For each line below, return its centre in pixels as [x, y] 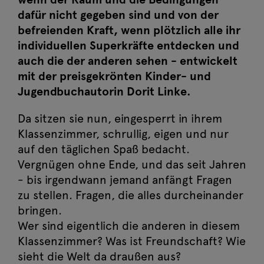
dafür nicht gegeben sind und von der [118, 15]
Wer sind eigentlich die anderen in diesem [129, 226]
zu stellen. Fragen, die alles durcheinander [131, 195]
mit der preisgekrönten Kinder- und [114, 76]
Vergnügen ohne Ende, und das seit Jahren [132, 165]
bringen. [40, 211]
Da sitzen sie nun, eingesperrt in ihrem [120, 119]
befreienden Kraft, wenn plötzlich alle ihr [129, 30]
